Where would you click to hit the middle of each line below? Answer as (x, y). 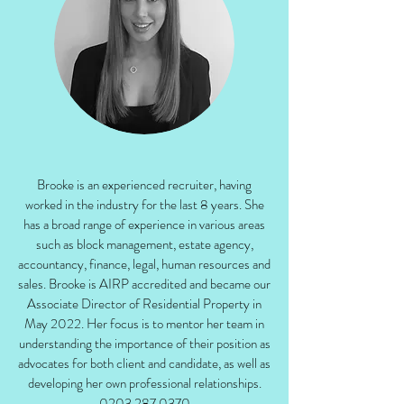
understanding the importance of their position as (144, 344)
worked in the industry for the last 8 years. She (144, 205)
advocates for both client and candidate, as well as (144, 363)
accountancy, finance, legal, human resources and (144, 264)
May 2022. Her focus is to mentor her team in (144, 324)
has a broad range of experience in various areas (144, 225)
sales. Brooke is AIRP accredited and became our (144, 284)
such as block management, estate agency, (144, 244)
